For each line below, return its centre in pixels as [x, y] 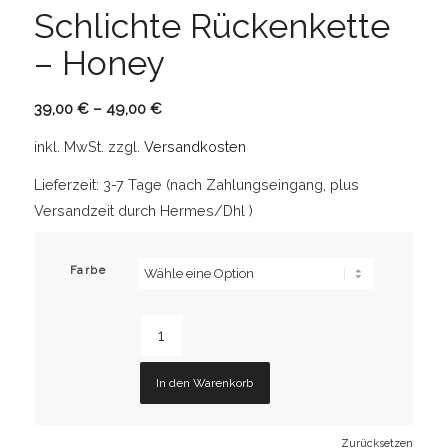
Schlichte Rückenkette [211, 25]
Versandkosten [194, 146]
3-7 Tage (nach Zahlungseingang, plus [230, 185]
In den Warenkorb [205, 383]
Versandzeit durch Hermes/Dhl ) [143, 211]
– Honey [98, 62]
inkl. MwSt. [68, 146]
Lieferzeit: [68, 185]
